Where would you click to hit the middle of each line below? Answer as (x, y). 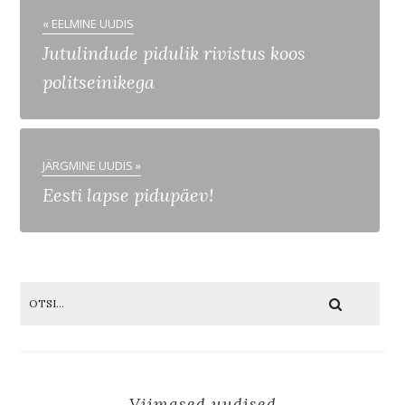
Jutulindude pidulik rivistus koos (174, 52)
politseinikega (99, 81)
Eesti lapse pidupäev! (128, 194)
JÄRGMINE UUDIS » (92, 165)
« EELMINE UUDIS (89, 23)
